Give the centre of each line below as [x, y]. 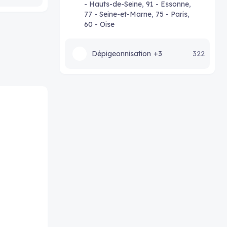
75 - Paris [172, 14]
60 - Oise [99, 24]
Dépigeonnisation [121, 53]
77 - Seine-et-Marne [118, 14]
